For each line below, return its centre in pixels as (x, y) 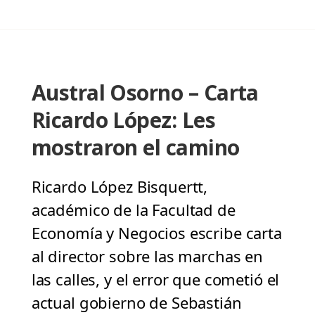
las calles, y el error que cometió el (155, 279)
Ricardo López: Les (123, 120)
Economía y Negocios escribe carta (156, 233)
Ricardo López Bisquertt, (120, 187)
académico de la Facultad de (133, 210)
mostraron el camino (135, 148)
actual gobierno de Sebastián (136, 303)
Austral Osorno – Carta (145, 93)
